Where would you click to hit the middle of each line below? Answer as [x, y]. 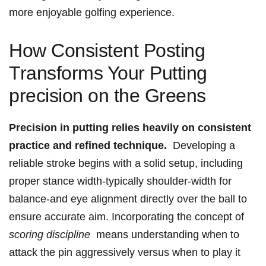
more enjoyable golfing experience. [92, 13]
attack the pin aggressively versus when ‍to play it [125, 253]
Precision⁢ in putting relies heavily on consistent [130, 128]
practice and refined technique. [88, 146]
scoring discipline [50, 235]
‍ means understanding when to [165, 235]
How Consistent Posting [107, 51]
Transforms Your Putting [108, 73]
